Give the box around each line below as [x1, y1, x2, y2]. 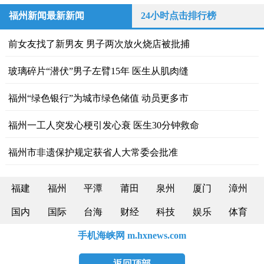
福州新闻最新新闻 [9, 11, 84, 21]
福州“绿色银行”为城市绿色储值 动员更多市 [8, 93, 189, 103]
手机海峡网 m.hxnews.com [78, 230, 186, 240]
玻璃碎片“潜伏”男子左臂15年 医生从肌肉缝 [8, 66, 189, 76]
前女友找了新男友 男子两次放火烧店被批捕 [8, 39, 190, 49]
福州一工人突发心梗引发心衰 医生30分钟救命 [8, 120, 199, 130]
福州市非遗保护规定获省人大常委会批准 [8, 147, 178, 157]
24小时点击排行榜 [141, 11, 216, 21]
